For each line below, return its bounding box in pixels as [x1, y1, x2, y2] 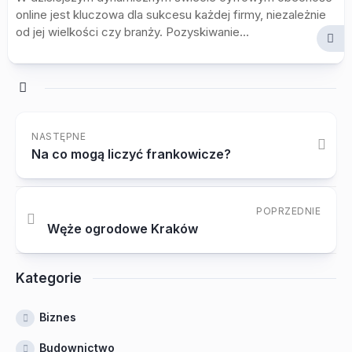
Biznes [39, 310, 76, 324]
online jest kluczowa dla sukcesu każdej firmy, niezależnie [16, 7, 326, 22]
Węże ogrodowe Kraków [47, 221, 198, 236]
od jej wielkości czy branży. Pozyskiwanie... [16, 24, 249, 39]
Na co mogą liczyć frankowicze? [31, 146, 231, 162]
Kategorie [16, 270, 82, 286]
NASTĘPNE [31, 130, 86, 142]
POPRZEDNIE [256, 205, 321, 217]
